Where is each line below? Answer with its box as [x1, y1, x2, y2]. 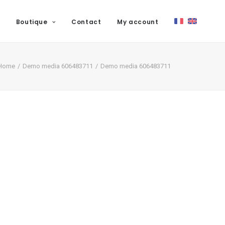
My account [117, 18, 159, 26]
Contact [71, 18, 101, 26]
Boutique [16, 18, 48, 26]
